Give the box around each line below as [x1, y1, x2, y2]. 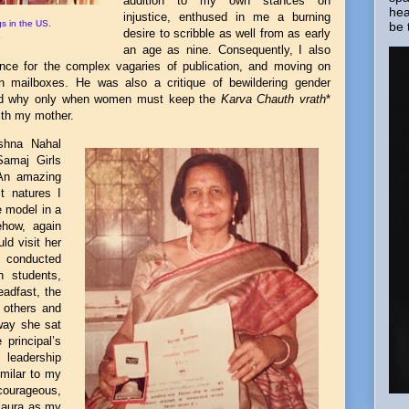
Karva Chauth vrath [220, 92, 327, 106]
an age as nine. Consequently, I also [123, 43, 330, 57]
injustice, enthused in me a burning [123, 10, 330, 24]
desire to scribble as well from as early [123, 26, 330, 40]
